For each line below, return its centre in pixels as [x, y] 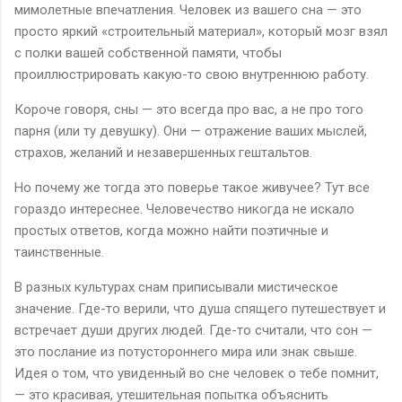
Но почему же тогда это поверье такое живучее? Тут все [192, 187]
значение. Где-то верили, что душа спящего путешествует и [200, 308]
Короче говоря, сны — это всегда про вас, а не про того [189, 109]
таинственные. [59, 252]
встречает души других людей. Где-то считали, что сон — [193, 330]
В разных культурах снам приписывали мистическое [176, 287]
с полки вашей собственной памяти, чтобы [148, 52]
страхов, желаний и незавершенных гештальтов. [163, 152]
